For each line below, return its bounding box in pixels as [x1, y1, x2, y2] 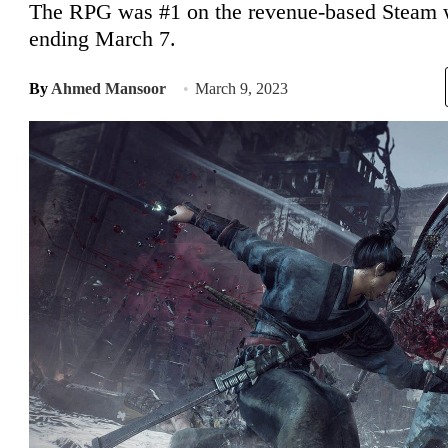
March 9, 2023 [195, 80, 288, 97]
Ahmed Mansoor [51, 80, 166, 97]
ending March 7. [29, 26, 176, 51]
